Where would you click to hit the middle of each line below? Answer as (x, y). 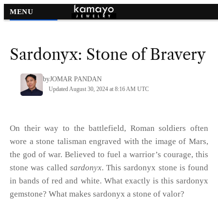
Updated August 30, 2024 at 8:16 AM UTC (99, 89)
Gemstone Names (34, 15)
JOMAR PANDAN (75, 79)
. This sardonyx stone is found (155, 167)
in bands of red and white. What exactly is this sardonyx (109, 181)
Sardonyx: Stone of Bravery (108, 54)
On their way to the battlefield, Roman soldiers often (109, 128)
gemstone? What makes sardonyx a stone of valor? (97, 194)
